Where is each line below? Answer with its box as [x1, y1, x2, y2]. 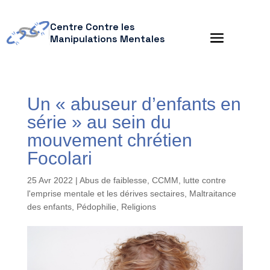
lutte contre [183, 175, 226, 185]
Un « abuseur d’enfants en [27, 94, 241, 114]
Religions [121, 202, 156, 212]
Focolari [27, 148, 92, 168]
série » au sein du [27, 112, 171, 132]
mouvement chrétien [27, 130, 192, 150]
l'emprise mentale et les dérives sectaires [27, 189, 184, 198]
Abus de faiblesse [79, 175, 147, 185]
